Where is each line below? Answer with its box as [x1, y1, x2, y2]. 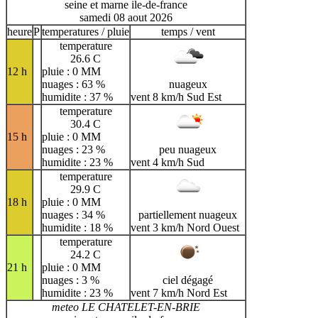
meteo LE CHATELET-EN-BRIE [52, 300, 200, 313]
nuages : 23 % [42, 143, 105, 155]
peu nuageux [159, 143, 216, 155]
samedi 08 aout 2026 [79, 11, 172, 23]
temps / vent [160, 25, 215, 38]
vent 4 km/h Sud [131, 155, 204, 168]
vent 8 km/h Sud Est [131, 90, 221, 103]
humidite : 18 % [42, 221, 113, 234]
